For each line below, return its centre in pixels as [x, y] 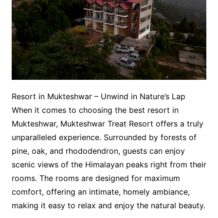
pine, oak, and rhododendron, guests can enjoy [98, 151]
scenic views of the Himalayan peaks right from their [109, 165]
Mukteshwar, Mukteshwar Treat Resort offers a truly [107, 124]
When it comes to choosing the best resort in [95, 110]
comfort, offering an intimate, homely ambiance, [100, 192]
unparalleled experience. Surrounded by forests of [104, 137]
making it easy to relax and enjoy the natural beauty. [108, 206]
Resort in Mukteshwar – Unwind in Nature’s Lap [98, 97]
